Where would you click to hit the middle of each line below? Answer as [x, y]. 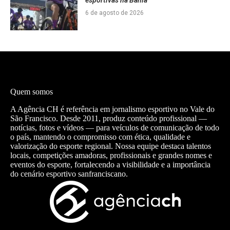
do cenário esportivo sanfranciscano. [69, 174]
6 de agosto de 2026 [114, 13]
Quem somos [32, 91]
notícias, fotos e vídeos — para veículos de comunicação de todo [115, 127]
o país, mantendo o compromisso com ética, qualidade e [100, 137]
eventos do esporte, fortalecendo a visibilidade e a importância [110, 164]
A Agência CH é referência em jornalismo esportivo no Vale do [112, 109]
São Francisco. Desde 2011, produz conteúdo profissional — [109, 118]
